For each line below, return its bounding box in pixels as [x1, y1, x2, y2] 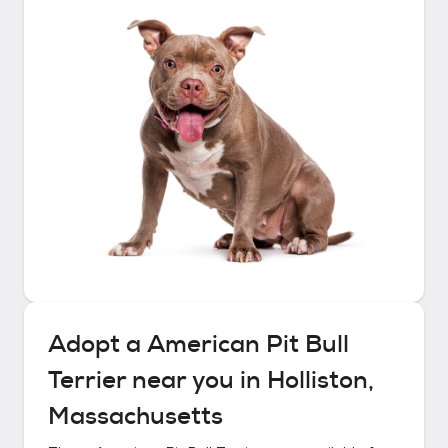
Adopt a [48, 328, 147, 360]
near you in [126, 364, 267, 396]
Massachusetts [48, 400, 223, 432]
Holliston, [267, 364, 374, 396]
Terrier [48, 364, 126, 396]
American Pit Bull [147, 328, 349, 360]
